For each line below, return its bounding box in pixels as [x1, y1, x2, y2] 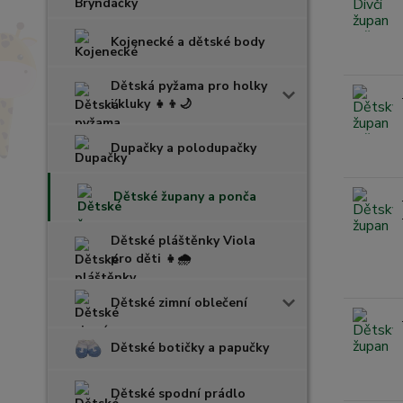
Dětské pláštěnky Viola [111, 232, 255, 249]
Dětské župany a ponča [113, 188, 256, 205]
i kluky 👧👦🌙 [111, 95, 192, 112]
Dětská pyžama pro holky [111, 77, 267, 94]
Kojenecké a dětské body [111, 33, 264, 50]
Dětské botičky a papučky [111, 339, 269, 357]
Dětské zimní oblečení [111, 294, 247, 311]
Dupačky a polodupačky [111, 139, 256, 157]
